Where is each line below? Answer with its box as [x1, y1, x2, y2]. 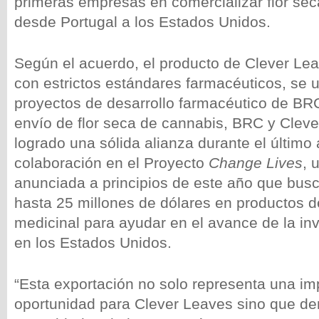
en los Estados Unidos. [14, 234, 172, 251]
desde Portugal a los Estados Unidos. [14, 14, 271, 30]
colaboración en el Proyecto [14, 155, 209, 171]
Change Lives [209, 155, 303, 171]
